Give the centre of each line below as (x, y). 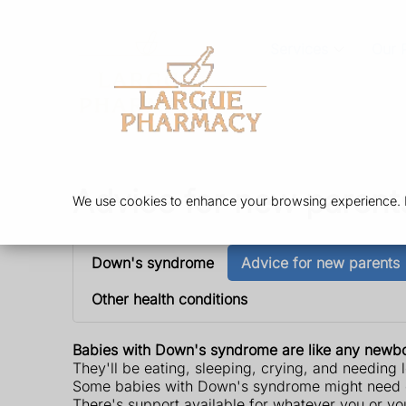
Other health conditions (169, 299)
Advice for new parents (320, 262)
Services (299, 49)
